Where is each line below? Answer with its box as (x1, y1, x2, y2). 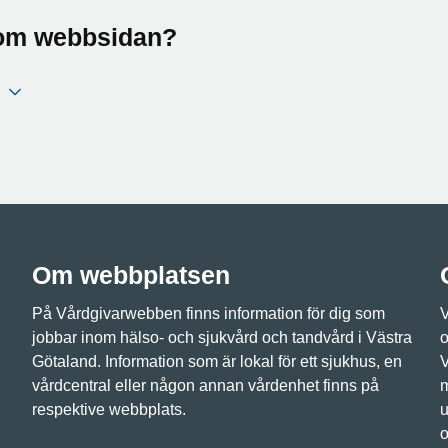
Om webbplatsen (32, 261, 230, 289)
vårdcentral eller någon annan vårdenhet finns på (32, 377, 379, 394)
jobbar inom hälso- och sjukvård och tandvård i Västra (32, 329, 412, 346)
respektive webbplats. (32, 401, 186, 418)
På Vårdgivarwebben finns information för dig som (32, 305, 385, 322)
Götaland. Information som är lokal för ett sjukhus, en (32, 353, 402, 370)
